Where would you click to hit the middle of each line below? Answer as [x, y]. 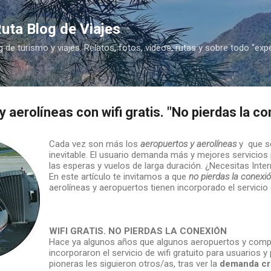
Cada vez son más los [94, 144]
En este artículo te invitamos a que [117, 176]
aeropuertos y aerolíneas [188, 144]
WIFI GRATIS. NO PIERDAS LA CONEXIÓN [139, 231]
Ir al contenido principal [135, 15]
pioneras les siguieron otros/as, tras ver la [134, 263]
